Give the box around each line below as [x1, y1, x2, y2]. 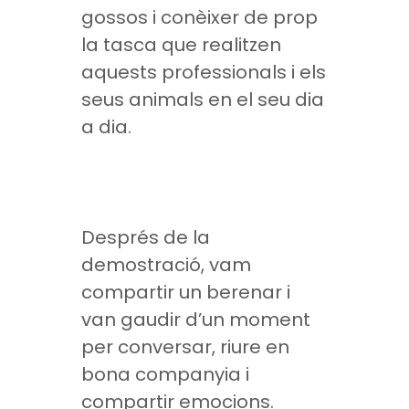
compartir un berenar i [81, 279, 290, 305]
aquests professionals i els [81, 59, 326, 85]
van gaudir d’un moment [81, 307, 310, 332]
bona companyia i [81, 362, 249, 387]
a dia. [81, 114, 131, 140]
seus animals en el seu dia [81, 87, 324, 112]
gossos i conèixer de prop [81, 5, 318, 30]
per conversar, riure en [81, 334, 289, 360]
